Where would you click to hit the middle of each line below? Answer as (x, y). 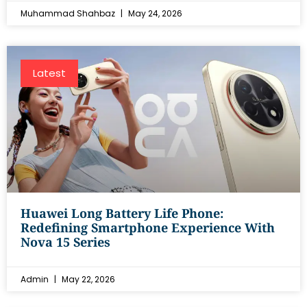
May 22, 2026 (87, 279)
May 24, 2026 (154, 13)
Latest (49, 73)
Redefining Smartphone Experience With (148, 228)
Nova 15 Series (65, 242)
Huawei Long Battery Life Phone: (122, 213)
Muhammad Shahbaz (69, 13)
